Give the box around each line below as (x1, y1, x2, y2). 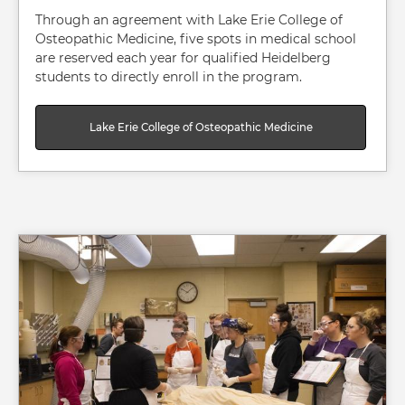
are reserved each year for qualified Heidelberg (35, 50, 331, 67)
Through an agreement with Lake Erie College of (35, 12, 343, 29)
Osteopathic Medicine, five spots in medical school (35, 31, 356, 48)
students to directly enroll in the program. (35, 69, 302, 86)
